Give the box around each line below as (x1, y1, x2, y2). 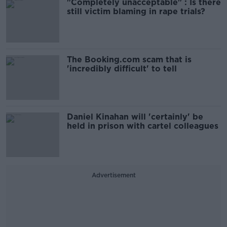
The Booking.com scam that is (67, 54, 192, 64)
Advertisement (91, 171, 136, 179)
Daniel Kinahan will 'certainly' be (67, 111, 203, 122)
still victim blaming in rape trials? (67, 6, 205, 16)
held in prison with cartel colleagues (67, 121, 218, 131)
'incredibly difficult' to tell (67, 63, 177, 73)
